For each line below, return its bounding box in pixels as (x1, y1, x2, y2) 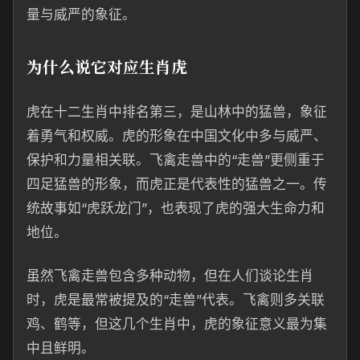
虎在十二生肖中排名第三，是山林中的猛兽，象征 (27, 104, 327, 120)
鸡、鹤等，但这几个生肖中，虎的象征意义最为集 (27, 316, 327, 332)
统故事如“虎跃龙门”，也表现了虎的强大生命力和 (27, 200, 325, 216)
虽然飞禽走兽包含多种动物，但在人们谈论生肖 (27, 268, 313, 284)
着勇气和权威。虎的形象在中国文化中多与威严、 (27, 128, 327, 144)
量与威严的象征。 (27, 6, 136, 22)
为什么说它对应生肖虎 (27, 55, 187, 78)
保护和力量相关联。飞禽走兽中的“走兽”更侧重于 (27, 152, 325, 168)
